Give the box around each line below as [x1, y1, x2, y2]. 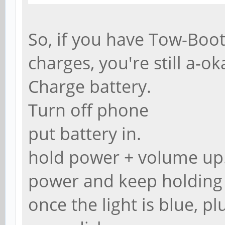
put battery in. [28, 122, 141, 145]
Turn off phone [28, 98, 149, 122]
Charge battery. [28, 75, 151, 98]
